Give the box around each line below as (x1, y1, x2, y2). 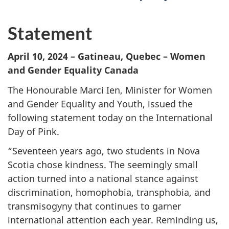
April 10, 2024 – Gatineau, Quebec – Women (8, 50, 205, 63)
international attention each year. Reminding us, (8, 214, 218, 226)
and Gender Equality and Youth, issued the (8, 97, 193, 110)
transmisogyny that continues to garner (8, 200, 181, 213)
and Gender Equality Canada (8, 64, 139, 77)
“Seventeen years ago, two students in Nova (8, 145, 200, 157)
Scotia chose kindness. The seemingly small (8, 158, 198, 171)
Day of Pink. (8, 125, 59, 138)
